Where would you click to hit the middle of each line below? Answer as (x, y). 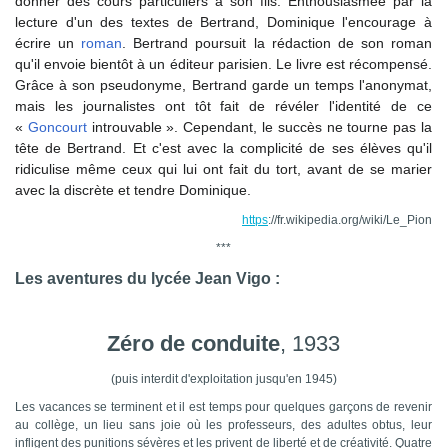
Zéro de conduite (193, 344)
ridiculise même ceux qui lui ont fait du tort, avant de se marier (223, 169)
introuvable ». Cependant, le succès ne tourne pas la (259, 127)
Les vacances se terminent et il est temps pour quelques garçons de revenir (223, 407)
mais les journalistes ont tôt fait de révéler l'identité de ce (223, 106)
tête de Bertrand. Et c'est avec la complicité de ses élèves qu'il (223, 148)
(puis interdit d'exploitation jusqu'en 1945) (223, 379)
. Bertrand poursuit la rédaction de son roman (277, 43)
